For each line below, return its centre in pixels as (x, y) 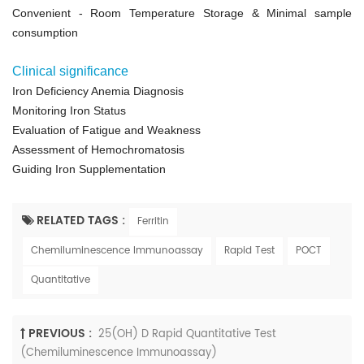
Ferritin (153, 221)
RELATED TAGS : (82, 220)
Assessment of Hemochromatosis (98, 149)
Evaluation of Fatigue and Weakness (106, 130)
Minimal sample (310, 13)
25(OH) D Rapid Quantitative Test (187, 334)
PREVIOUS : (60, 333)
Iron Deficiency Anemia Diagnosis (98, 91)
